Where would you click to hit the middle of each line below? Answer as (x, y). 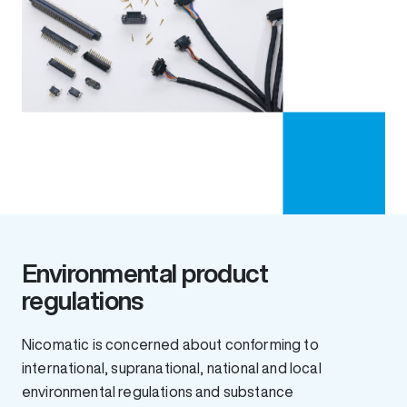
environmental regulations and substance (158, 392)
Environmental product (145, 273)
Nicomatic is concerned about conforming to (170, 344)
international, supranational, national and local (172, 368)
